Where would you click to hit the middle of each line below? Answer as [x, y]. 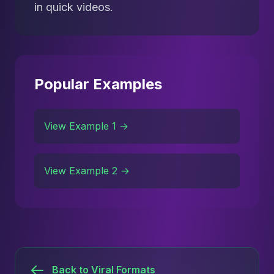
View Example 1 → [86, 126]
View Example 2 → [87, 171]
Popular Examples [98, 84]
